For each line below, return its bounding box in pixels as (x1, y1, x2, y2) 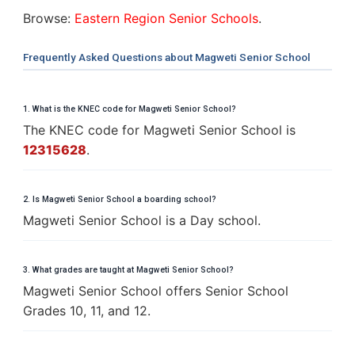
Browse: (23, 10, 74, 26)
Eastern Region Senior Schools (74, 10, 258, 26)
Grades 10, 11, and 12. (23, 302, 151, 319)
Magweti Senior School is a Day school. (23, 212, 261, 228)
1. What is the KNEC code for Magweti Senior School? (23, 103, 236, 114)
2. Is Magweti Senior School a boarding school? (23, 193, 216, 204)
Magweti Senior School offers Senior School (23, 282, 288, 299)
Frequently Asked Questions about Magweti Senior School (23, 50, 311, 63)
